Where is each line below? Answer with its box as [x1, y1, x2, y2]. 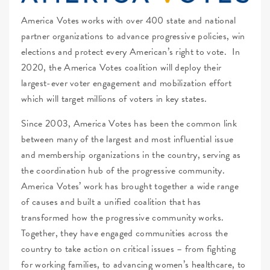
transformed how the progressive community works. [21, 210, 224, 225]
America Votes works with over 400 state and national [21, 13, 236, 28]
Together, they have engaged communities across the [21, 226, 228, 241]
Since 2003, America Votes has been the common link [21, 116, 237, 131]
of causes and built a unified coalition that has [21, 195, 201, 210]
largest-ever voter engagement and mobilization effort [21, 76, 231, 91]
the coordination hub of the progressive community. [21, 163, 225, 178]
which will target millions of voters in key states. [21, 92, 207, 107]
